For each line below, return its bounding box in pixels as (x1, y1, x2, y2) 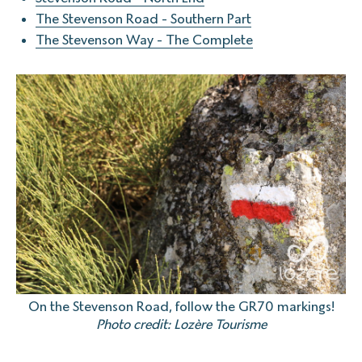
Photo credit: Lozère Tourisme (95, 316, 267, 332)
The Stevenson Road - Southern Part (36, 11, 251, 27)
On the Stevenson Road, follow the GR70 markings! (27, 298, 335, 314)
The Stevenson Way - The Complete (36, 32, 253, 48)
